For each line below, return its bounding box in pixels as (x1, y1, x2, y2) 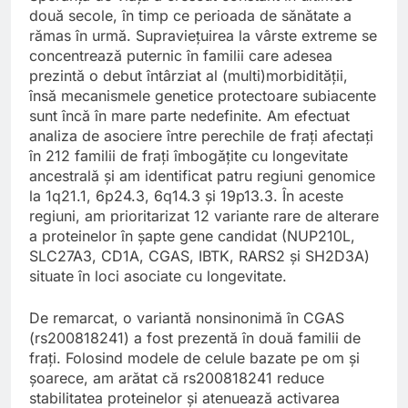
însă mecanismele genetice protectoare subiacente (29, 87, 376, 106)
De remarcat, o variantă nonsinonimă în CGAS (29, 309, 344, 328)
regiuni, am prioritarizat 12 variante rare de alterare (29, 207, 379, 226)
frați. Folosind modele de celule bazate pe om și (29, 349, 360, 368)
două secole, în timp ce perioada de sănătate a (29, 6, 352, 25)
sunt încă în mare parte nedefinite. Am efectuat (29, 107, 350, 126)
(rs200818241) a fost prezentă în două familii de (29, 329, 361, 348)
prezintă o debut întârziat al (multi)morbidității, (29, 66, 348, 86)
